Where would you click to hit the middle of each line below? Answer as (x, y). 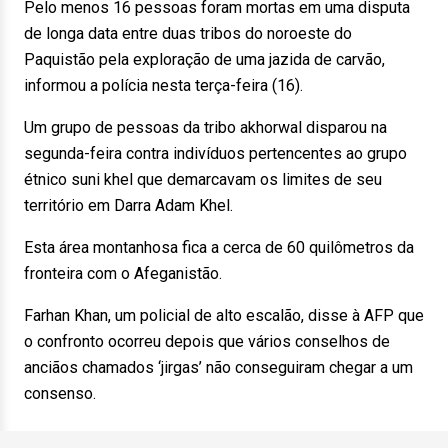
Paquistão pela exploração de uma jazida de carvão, (204, 59)
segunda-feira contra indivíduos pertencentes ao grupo (215, 153)
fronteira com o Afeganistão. (123, 273)
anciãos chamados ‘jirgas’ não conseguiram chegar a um (218, 367)
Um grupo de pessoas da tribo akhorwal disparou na (205, 127)
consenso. (60, 393)
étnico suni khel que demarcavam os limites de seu (203, 179)
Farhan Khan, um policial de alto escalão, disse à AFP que (224, 315)
